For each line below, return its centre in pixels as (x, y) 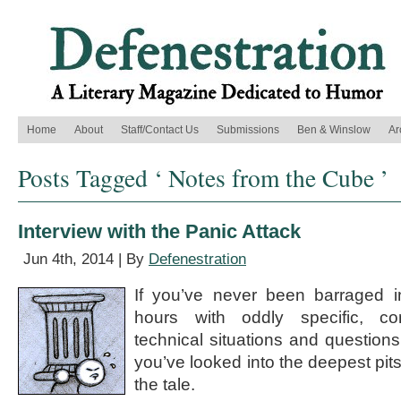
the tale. (165, 384)
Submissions (248, 130)
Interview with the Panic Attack (159, 231)
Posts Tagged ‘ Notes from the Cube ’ (203, 178)
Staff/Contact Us (160, 130)
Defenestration (197, 259)
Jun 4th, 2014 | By (86, 259)
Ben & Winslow (334, 130)
